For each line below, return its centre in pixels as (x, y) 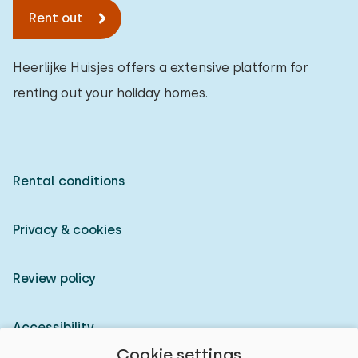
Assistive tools (82, 28)
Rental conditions (69, 181)
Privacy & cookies (68, 230)
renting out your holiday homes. (110, 93)
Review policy (54, 278)
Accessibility (54, 327)
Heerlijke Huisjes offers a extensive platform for (161, 68)
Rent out (56, 18)
